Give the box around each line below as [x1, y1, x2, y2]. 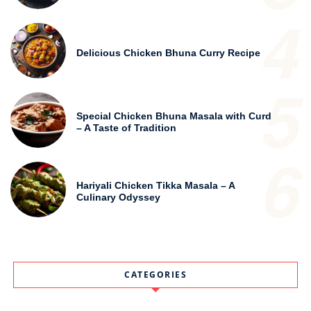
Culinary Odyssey [76, 192, 160, 203]
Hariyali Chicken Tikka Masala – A [76, 180, 235, 192]
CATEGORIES [124, 268, 187, 280]
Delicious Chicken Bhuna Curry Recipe [76, 47, 260, 58]
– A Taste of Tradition [76, 122, 176, 134]
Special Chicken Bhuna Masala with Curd [76, 110, 271, 122]
